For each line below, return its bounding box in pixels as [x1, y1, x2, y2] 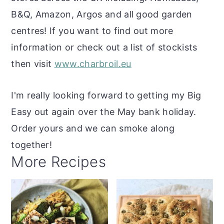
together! [11, 139, 52, 150]
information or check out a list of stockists [11, 41, 197, 52]
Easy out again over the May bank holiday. [11, 106, 196, 117]
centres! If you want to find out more [11, 25, 173, 36]
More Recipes [11, 152, 106, 170]
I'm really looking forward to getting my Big [11, 89, 201, 100]
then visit [11, 58, 54, 69]
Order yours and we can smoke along [11, 122, 175, 133]
